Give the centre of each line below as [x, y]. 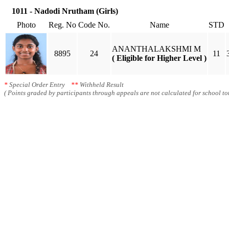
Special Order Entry [39, 85]
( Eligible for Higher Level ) [159, 58]
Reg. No [62, 25]
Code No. [94, 25]
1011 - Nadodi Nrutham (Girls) [65, 11]
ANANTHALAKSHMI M [156, 49]
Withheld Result [101, 85]
